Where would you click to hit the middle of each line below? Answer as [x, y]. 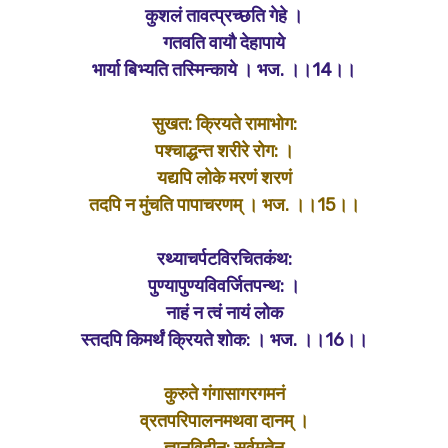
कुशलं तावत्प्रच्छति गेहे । [224, 16]
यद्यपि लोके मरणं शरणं [224, 178]
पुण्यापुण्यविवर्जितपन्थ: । [224, 286]
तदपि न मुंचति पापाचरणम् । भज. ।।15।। [224, 205]
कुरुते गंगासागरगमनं [224, 394]
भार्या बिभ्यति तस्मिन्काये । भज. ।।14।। [224, 70]
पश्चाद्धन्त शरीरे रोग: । [224, 151]
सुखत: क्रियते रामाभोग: [224, 124]
